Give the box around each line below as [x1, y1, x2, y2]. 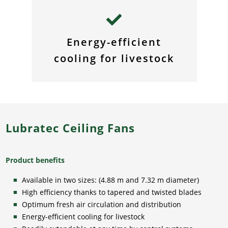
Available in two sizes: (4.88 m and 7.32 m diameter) [22, 175, 199, 185]
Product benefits [6, 155, 67, 165]
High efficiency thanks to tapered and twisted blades [22, 187, 202, 197]
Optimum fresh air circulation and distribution [22, 199, 182, 209]
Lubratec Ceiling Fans [6, 120, 135, 135]
